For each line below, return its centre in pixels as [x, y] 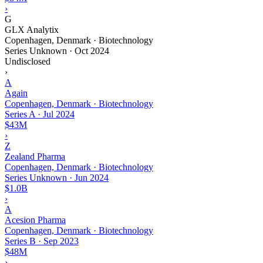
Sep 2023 [61, 241]
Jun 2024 [92, 177]
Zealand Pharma [35, 156]
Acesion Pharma [35, 220]
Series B [20, 241]
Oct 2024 [92, 50]
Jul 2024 [59, 114]
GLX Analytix [32, 29]
